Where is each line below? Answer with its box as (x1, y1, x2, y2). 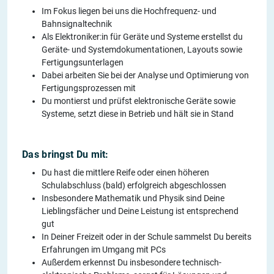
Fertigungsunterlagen (42, 57, 124, 67)
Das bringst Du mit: (22, 148, 109, 160)
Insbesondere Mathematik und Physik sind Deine (42, 193, 224, 203)
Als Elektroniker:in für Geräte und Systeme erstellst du (42, 31, 243, 42)
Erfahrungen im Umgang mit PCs (42, 244, 166, 254)
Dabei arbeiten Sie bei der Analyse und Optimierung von (42, 70, 249, 80)
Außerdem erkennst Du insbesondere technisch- (42, 257, 221, 267)
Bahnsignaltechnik (42, 18, 112, 29)
